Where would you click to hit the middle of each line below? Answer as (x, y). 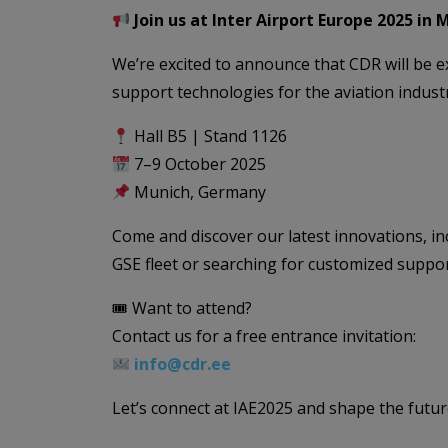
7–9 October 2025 (198, 164)
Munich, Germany (198, 192)
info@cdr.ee (183, 364)
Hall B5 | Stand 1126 (209, 136)
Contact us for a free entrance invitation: (264, 336)
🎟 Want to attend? (182, 308)
